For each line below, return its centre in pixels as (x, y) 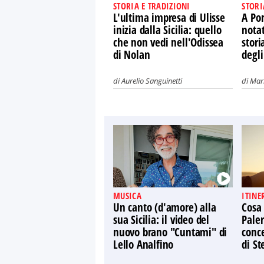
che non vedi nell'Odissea (169, 42)
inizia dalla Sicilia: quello (167, 30)
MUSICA (127, 196)
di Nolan (132, 55)
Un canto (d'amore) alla (165, 207)
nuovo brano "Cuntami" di (170, 232)
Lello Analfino (143, 245)
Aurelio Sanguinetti (152, 81)
